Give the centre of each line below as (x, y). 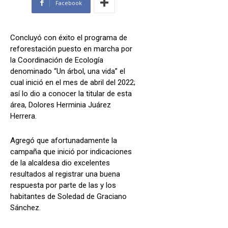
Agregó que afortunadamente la (64, 140)
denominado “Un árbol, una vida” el (68, 71)
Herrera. (23, 116)
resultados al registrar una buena (65, 174)
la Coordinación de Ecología (57, 60)
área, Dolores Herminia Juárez (61, 105)
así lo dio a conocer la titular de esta (71, 93)
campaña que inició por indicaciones (71, 151)
